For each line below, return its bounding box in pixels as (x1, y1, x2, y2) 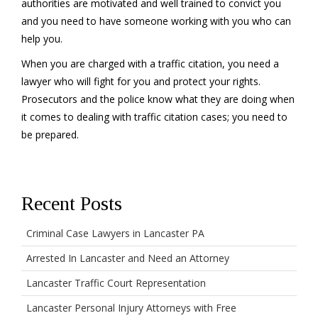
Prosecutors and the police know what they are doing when (21, 92, 295, 106)
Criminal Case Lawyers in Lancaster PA (26, 226, 204, 240)
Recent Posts (21, 192, 122, 214)
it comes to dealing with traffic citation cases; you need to (21, 110, 287, 124)
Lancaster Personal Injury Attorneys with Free (26, 301, 236, 314)
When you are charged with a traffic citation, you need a (21, 57, 279, 70)
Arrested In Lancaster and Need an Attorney (26, 251, 229, 265)
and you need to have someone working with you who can (21, 14, 291, 28)
